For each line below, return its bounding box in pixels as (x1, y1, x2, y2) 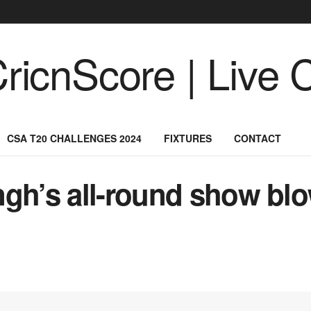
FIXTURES (164, 131, 212, 145)
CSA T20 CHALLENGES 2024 (7, 131, 142, 145)
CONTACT (234, 131, 281, 145)
